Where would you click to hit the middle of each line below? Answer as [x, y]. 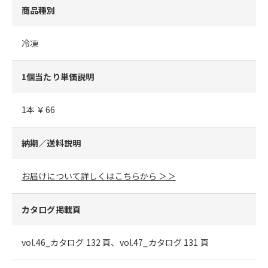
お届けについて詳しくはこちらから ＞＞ [99, 176]
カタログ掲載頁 [51, 209]
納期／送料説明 [51, 143]
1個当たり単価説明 [58, 77]
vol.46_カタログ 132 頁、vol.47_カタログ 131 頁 [115, 242]
